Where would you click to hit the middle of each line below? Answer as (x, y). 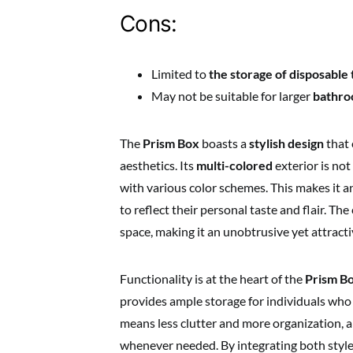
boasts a (224, 143)
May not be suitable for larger (232, 96)
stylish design (286, 143)
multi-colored (234, 165)
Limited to (180, 74)
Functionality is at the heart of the (212, 279)
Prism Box (171, 143)
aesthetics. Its (158, 165)
